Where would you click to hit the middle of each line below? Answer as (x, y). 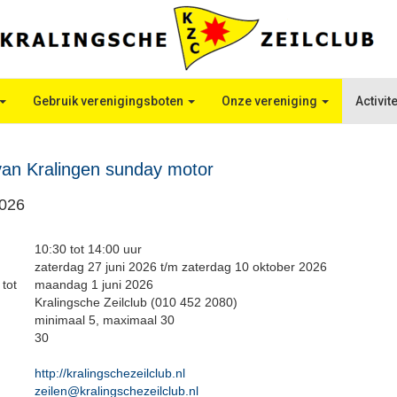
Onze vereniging (271, 101)
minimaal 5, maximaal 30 (105, 320)
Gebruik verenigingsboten (110, 101)
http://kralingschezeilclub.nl (110, 373)
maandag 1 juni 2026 (94, 284)
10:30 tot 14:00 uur (88, 249)
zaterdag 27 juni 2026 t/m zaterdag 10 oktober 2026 (181, 267)
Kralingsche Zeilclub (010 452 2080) (136, 302)
